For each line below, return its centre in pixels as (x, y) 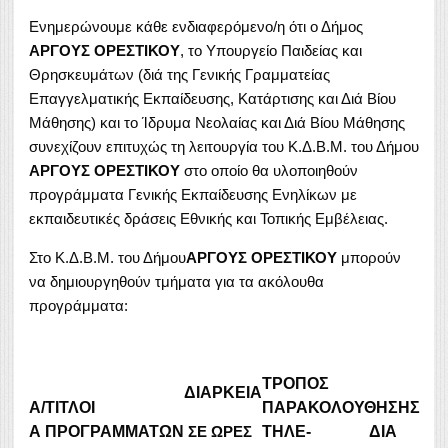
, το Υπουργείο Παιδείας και (271, 51)
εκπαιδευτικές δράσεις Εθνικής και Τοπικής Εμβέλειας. (208, 219)
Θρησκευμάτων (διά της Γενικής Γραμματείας (179, 75)
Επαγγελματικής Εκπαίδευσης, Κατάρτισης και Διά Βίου (212, 99)
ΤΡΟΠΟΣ (295, 384)
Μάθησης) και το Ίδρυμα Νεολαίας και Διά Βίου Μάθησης (217, 123)
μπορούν (369, 258)
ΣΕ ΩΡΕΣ (218, 432)
